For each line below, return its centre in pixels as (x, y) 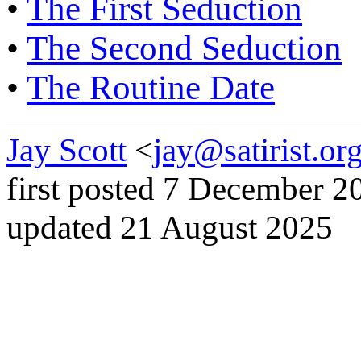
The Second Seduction (184, 48)
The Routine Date (151, 87)
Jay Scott (66, 149)
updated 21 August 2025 (170, 227)
